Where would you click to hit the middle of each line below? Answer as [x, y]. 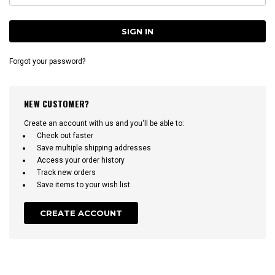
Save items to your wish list [83, 184]
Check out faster [65, 135]
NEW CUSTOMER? [57, 103]
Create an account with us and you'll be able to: [104, 123]
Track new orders [66, 172]
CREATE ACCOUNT [81, 213]
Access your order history [81, 160]
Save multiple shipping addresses [94, 148]
